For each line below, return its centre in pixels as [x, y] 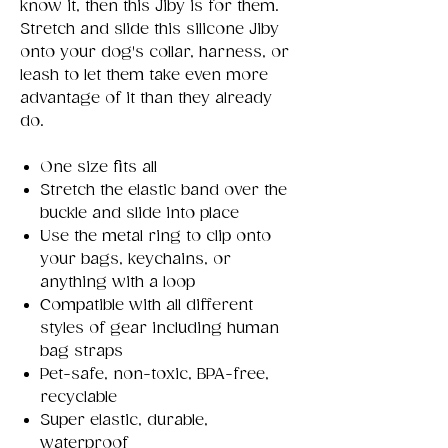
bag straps [81, 351]
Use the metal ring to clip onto [155, 236]
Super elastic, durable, [124, 420]
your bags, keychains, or [135, 259]
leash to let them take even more [144, 75]
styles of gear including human [159, 328]
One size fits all [98, 167]
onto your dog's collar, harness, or [154, 52]
